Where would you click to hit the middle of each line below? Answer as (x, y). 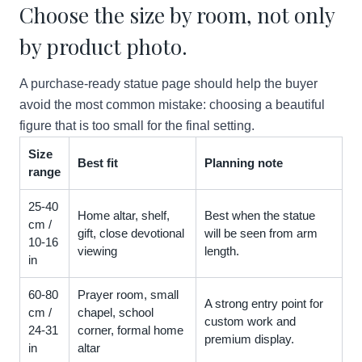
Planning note (244, 163)
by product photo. (103, 46)
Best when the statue (260, 215)
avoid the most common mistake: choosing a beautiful (172, 105)
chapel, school (116, 312)
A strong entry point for (264, 303)
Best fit (98, 163)
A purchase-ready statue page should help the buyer (168, 84)
